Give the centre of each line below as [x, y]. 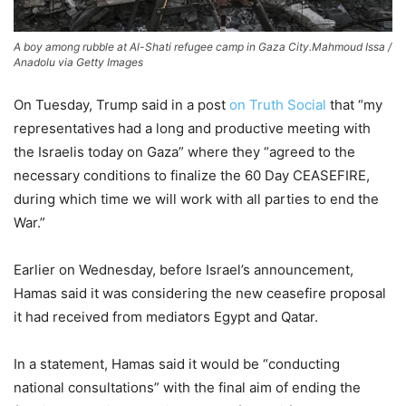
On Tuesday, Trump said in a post [121, 104]
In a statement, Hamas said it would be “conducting [177, 363]
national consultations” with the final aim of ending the [187, 387]
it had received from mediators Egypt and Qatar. [166, 316]
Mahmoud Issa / [352, 46]
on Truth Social [278, 104]
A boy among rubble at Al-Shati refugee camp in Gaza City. [163, 46]
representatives [64, 128]
